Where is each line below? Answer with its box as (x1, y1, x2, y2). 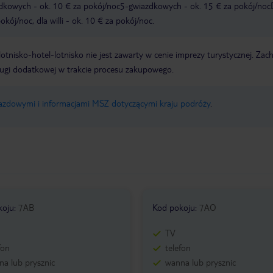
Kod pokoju (152, 202, 195, 213)
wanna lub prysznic (165, 257, 236, 268)
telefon (165, 242, 191, 253)
